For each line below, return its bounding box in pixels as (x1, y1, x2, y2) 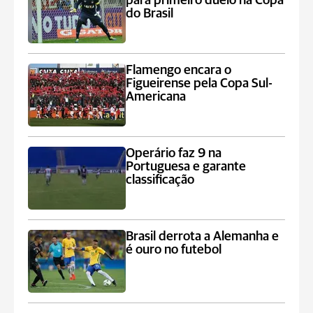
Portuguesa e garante (126, 160, 247, 174)
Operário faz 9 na (126, 147, 222, 161)
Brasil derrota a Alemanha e (126, 230, 279, 244)
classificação (126, 173, 195, 187)
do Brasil (126, 7, 174, 21)
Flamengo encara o (126, 64, 232, 78)
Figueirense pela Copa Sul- (126, 77, 273, 91)
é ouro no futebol (126, 243, 222, 257)
